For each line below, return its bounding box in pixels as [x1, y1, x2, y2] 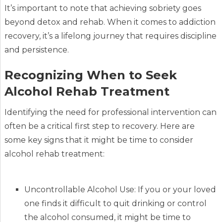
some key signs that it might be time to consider [4, 135, 193, 145]
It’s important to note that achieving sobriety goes [4, 3, 201, 13]
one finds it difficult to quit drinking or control [24, 199, 207, 209]
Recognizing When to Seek [4, 68, 177, 83]
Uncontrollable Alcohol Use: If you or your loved [24, 185, 216, 195]
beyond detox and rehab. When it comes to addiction [4, 17, 216, 27]
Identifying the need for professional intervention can [4, 108, 217, 117]
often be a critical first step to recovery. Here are [4, 121, 195, 131]
